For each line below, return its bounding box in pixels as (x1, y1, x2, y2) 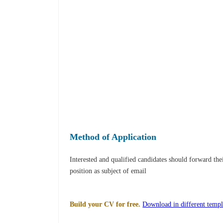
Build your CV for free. (70, 201, 141, 209)
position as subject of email (70, 167, 147, 175)
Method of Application (70, 132, 157, 142)
